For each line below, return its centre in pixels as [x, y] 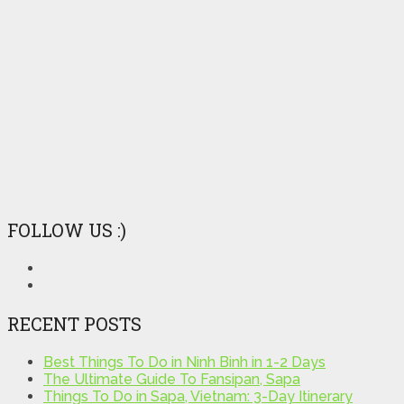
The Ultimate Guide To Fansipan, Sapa [172, 379]
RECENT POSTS [74, 323]
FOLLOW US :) [67, 230]
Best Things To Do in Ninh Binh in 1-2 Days [184, 362]
